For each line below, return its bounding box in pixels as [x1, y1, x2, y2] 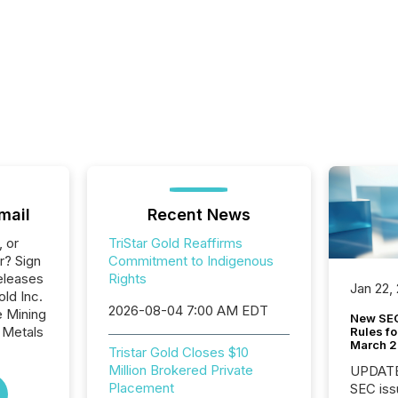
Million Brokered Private [107, 362, 253, 378]
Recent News [147, 205, 251, 224]
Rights [107, 270, 147, 287]
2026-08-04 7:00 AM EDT [107, 302, 268, 319]
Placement [107, 379, 174, 396]
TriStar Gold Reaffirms [107, 235, 243, 251]
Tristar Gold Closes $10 [107, 344, 249, 361]
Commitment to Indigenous [107, 252, 274, 269]
